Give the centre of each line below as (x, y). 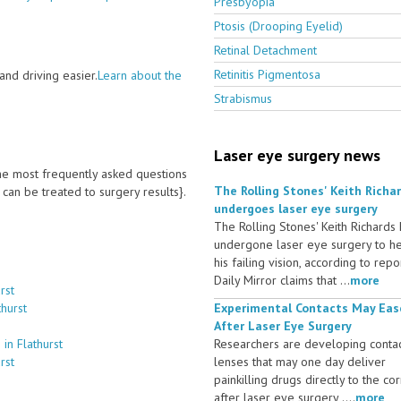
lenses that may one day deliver (300, 361)
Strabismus (243, 98)
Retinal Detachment (265, 50)
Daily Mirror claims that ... (282, 280)
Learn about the (140, 75)
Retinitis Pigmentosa (267, 74)
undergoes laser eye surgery (296, 208)
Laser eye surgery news (297, 155)
